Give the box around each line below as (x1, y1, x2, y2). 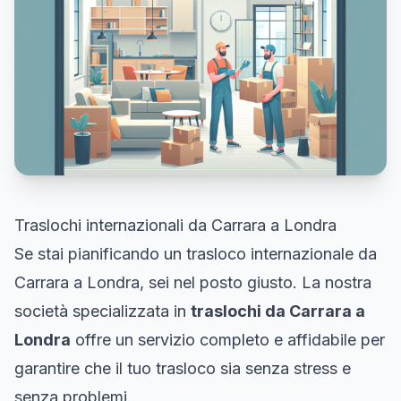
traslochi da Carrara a (191, 301, 365, 320)
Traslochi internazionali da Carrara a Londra (14, 215, 337, 235)
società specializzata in (14, 301, 191, 320)
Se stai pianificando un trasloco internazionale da (14, 243, 377, 263)
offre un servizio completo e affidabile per (71, 329, 385, 349)
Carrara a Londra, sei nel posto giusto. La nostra (14, 272, 371, 292)
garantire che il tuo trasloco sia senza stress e (14, 358, 351, 378)
